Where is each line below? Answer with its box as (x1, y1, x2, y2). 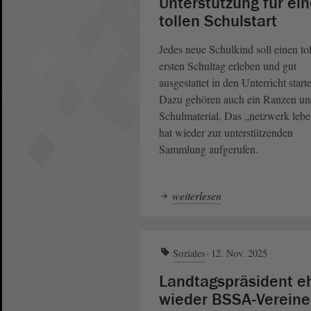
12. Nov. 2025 (211, 246, 267, 260)
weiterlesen (172, 187, 221, 203)
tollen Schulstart (159, 10, 277, 32)
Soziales (173, 246, 205, 260)
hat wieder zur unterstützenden (159, 124, 293, 140)
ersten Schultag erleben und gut (159, 58, 296, 73)
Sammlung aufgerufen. (159, 141, 258, 156)
